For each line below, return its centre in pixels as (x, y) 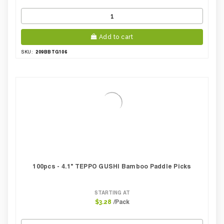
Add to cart (116, 37)
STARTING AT (112, 192)
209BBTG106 (51, 52)
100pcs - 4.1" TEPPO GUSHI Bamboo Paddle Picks (112, 166)
